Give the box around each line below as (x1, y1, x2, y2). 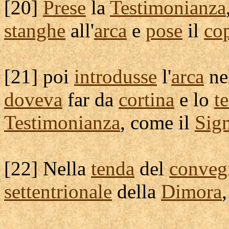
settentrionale (4, 180, 112, 202)
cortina (119, 88, 174, 110)
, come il (120, 111, 195, 133)
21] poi (11, 65, 74, 87)
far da (62, 88, 119, 110)
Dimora (161, 180, 222, 202)
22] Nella (11, 157, 91, 179)
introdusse (74, 65, 157, 87)
